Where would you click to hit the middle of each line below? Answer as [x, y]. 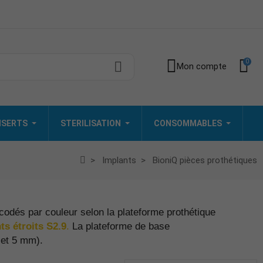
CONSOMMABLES [188, 123]
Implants [119, 160]
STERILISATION [91, 123]
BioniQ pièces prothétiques [205, 160]
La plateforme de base [121, 226]
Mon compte [201, 67]
